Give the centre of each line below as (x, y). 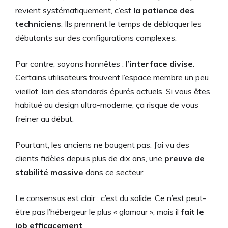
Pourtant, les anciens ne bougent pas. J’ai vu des (102, 144)
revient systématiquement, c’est (74, 10)
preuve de (184, 158)
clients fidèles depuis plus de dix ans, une (90, 158)
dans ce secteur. (114, 172)
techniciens (38, 24)
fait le (192, 211)
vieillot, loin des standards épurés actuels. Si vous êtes (113, 91)
